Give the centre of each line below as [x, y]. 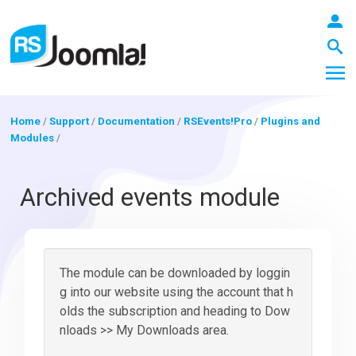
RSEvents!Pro [218, 122]
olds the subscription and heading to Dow [175, 311]
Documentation [137, 122]
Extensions [50, 283]
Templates [49, 339]
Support [70, 122]
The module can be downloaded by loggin [175, 273]
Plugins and [291, 122]
